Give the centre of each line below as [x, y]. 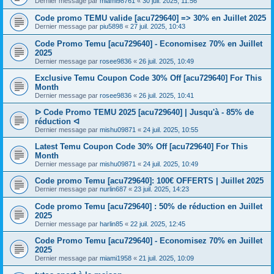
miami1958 [116, 258]
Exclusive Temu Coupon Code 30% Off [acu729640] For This [148, 78]
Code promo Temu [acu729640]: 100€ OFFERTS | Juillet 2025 [149, 181]
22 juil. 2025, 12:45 [158, 224]
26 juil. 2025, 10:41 [166, 95]
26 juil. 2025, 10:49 [166, 61]
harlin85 [111, 224]
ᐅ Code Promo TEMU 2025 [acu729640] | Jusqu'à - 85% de [144, 112]
